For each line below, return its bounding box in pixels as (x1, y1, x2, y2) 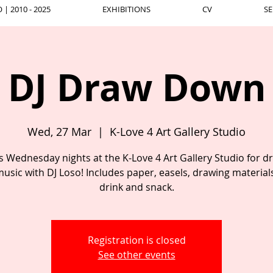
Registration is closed (87, 233, 186, 247)
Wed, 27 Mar (27, 124, 91, 139)
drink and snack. (99, 180, 174, 194)
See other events (97, 248, 175, 261)
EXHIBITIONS (102, 4, 151, 15)
